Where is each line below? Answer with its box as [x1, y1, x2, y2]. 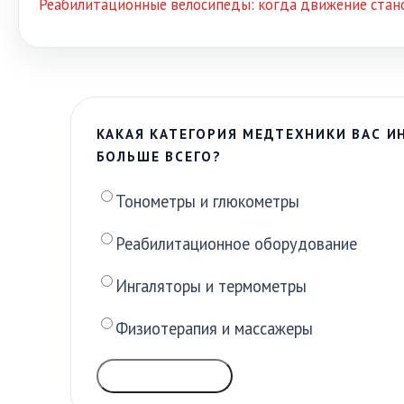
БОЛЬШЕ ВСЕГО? [96, 147, 223, 165]
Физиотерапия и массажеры [115, 317, 313, 339]
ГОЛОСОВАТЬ [112, 367, 216, 383]
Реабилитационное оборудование [115, 232, 357, 254]
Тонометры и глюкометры [115, 189, 299, 212]
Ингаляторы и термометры [115, 274, 307, 297]
